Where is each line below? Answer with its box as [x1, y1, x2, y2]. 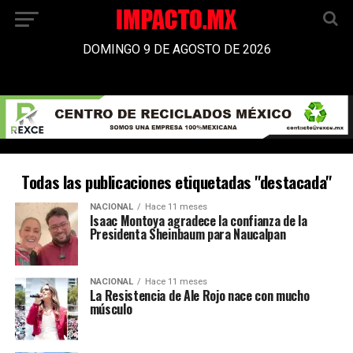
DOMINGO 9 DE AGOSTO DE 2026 [82, 42, 271, 57]
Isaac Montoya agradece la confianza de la [89, 211, 307, 231]
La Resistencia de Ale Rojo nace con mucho [89, 286, 310, 306]
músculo [89, 299, 132, 319]
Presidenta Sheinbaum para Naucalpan [89, 225, 286, 244]
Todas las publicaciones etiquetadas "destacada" [21, 169, 332, 195]
